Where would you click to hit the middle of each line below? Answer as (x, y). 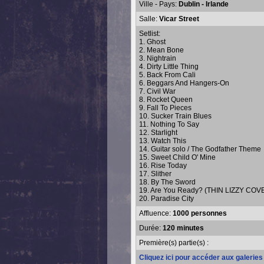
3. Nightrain (158, 58)
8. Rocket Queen (166, 100)
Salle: (149, 19)
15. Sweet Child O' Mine (177, 157)
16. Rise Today (163, 166)
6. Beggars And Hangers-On (184, 83)
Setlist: (150, 34)
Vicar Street (179, 19)
